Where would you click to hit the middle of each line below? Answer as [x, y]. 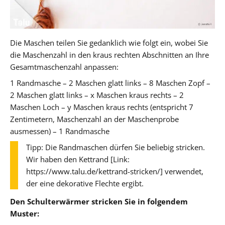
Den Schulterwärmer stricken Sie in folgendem [99, 201]
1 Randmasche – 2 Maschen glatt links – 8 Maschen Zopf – [110, 83]
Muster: [25, 213]
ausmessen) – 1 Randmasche [60, 131]
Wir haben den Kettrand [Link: [78, 159]
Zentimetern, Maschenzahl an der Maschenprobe [94, 119]
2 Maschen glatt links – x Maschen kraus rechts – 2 [97, 95]
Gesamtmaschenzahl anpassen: [64, 67]
